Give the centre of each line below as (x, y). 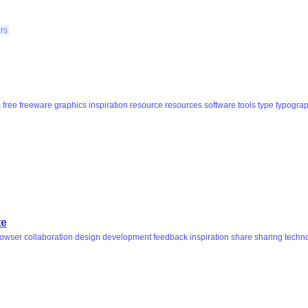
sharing (269, 237)
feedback (171, 237)
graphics (71, 105)
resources (184, 105)
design (88, 237)
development (127, 237)
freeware (36, 105)
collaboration (49, 237)
